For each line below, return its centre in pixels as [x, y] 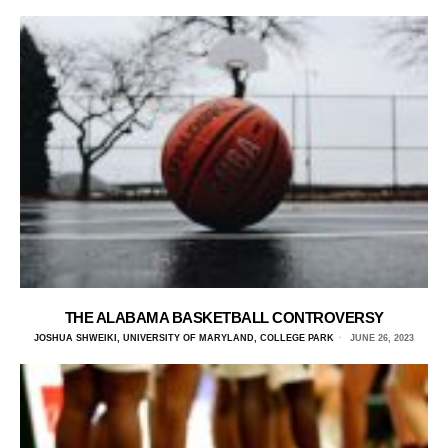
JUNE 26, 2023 [380, 337]
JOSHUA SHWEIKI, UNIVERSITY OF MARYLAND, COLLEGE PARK [184, 337]
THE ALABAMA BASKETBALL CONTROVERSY [224, 317]
